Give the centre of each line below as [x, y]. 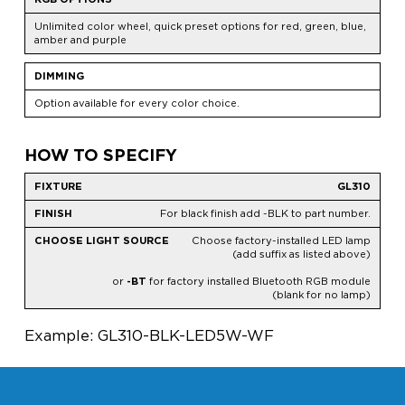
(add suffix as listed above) [301, 254]
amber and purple [80, 40]
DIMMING [59, 76]
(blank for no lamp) [321, 295]
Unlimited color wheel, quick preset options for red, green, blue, [200, 27]
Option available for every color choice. [137, 104]
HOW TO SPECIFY [100, 155]
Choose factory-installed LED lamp [281, 241]
